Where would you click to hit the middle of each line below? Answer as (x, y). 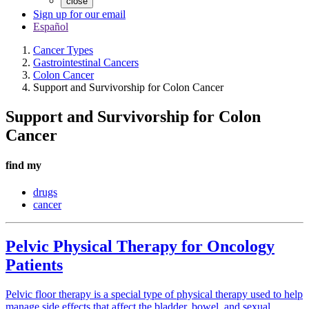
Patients (34, 265)
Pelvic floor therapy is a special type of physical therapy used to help (154, 295)
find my (23, 166)
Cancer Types (63, 50)
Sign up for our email (79, 14)
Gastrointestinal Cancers (86, 62)
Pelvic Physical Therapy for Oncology (140, 247)
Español (51, 27)
